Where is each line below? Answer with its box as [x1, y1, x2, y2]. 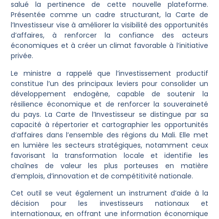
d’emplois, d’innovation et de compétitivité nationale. [11, 171, 194, 181]
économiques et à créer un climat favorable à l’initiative [11, 41, 208, 51]
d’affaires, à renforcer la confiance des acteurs [11, 30, 208, 41]
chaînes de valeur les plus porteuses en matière [11, 160, 208, 171]
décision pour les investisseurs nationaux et [11, 198, 208, 209]
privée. [11, 51, 34, 61]
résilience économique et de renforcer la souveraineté [11, 99, 208, 109]
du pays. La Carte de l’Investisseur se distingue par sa [11, 109, 208, 119]
